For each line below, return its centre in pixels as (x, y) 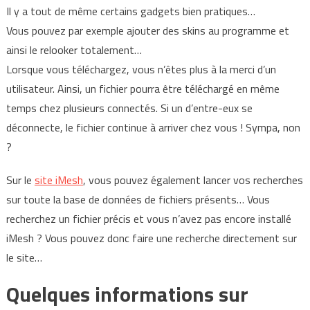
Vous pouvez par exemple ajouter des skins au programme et (147, 31)
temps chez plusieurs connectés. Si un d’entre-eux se (129, 108)
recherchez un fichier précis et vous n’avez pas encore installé (148, 219)
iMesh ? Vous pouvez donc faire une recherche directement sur (151, 238)
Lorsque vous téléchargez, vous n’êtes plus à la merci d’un (141, 70)
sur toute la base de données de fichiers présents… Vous (138, 200)
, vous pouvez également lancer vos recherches (193, 180)
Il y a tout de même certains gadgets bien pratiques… (130, 11)
